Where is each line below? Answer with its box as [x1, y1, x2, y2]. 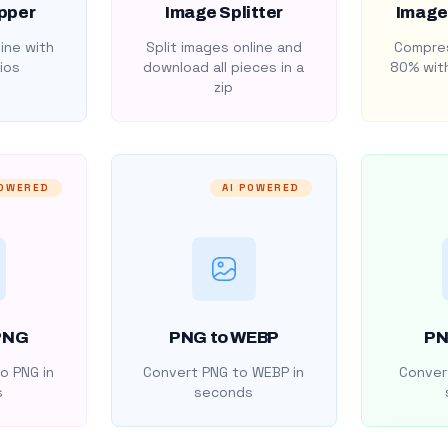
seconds [194, 383, 254, 401]
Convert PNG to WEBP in [143, 363, 305, 381]
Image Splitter [164, 3, 284, 22]
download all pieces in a [143, 58, 305, 76]
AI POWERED [222, 181, 301, 194]
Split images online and [145, 38, 302, 56]
